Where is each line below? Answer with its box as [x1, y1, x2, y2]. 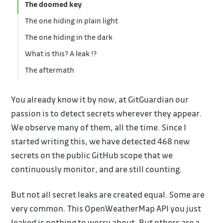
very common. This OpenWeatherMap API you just [11, 203, 202, 214]
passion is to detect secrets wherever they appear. [11, 108, 203, 118]
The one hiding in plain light [24, 15, 118, 25]
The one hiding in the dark [24, 31, 112, 42]
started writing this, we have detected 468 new [11, 135, 190, 146]
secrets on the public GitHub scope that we [11, 149, 173, 160]
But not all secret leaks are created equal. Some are [11, 189, 205, 200]
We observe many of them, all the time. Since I [11, 121, 187, 132]
